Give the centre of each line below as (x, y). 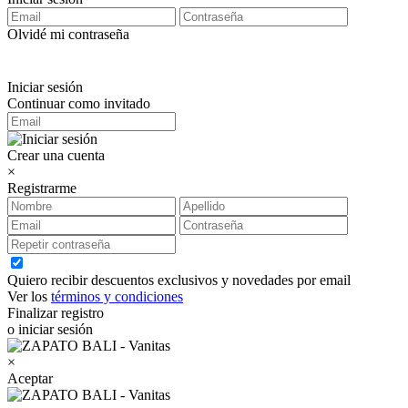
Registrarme (42, 188)
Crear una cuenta (56, 155)
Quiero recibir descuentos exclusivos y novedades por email (179, 280)
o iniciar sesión (50, 329)
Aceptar (30, 378)
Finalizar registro (56, 313)
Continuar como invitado (79, 103)
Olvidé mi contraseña (68, 34)
